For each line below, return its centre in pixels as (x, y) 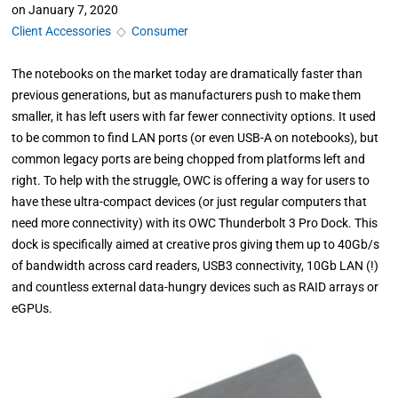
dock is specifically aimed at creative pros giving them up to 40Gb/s (196, 244)
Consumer (160, 31)
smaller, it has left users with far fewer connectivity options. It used (194, 116)
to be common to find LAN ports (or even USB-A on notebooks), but (195, 138)
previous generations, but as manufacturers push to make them (187, 95)
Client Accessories (62, 31)
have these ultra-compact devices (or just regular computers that (190, 202)
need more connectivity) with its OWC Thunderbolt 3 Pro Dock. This (195, 223)
